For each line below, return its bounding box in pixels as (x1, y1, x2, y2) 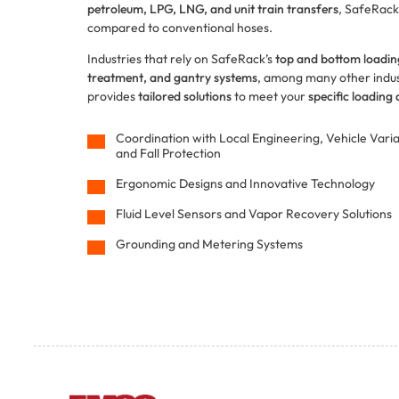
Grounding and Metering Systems (116, 235, 303, 252)
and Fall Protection (116, 144, 221, 161)
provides (87, 87, 138, 104)
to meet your (232, 87, 308, 104)
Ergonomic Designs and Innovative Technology (116, 175, 375, 191)
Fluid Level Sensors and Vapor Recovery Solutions (116, 205, 392, 222)
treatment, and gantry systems (87, 69, 257, 85)
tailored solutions (138, 87, 232, 104)
